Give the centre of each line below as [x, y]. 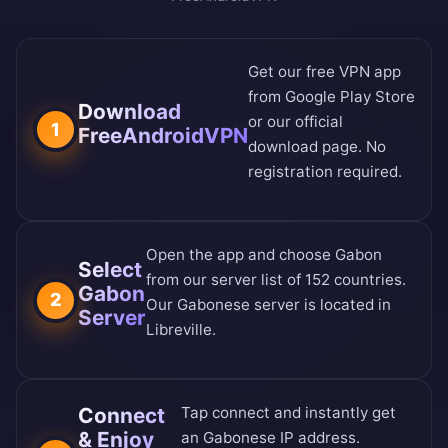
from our [179, 280]
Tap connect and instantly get [289, 413]
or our [271, 122]
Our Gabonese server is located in [269, 305]
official [319, 122]
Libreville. [181, 330]
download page [303, 147]
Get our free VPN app [324, 72]
